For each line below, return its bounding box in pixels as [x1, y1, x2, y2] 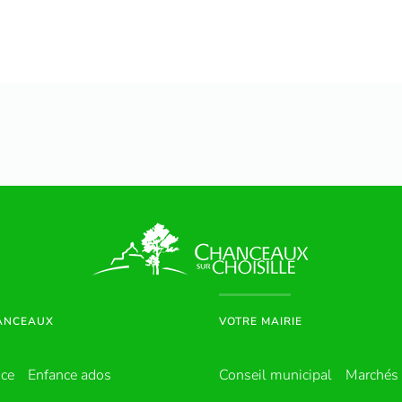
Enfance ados [28, 364, 111, 385]
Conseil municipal [219, 364, 332, 385]
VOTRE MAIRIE [219, 313, 302, 328]
